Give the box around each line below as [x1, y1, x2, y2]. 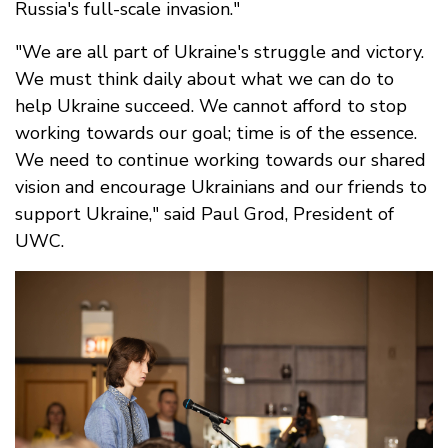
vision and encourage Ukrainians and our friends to [15, 175, 427, 200]
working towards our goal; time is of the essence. [15, 121, 417, 146]
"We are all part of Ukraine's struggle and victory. [15, 40, 424, 65]
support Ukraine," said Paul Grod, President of [15, 202, 394, 227]
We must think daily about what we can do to [15, 67, 394, 92]
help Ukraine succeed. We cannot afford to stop [15, 94, 407, 119]
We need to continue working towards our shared [15, 148, 426, 173]
